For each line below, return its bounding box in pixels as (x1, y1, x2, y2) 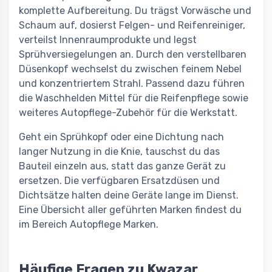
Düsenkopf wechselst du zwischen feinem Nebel (19, 63, 242, 75)
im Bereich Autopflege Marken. (19, 218, 158, 230)
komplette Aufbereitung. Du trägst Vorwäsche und (19, 4, 251, 16)
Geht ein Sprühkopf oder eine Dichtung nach (19, 131, 224, 143)
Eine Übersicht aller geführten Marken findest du (19, 203, 242, 216)
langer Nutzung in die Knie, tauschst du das (19, 145, 220, 157)
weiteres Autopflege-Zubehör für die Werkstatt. (19, 106, 237, 118)
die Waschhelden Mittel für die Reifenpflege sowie (19, 92, 248, 104)
